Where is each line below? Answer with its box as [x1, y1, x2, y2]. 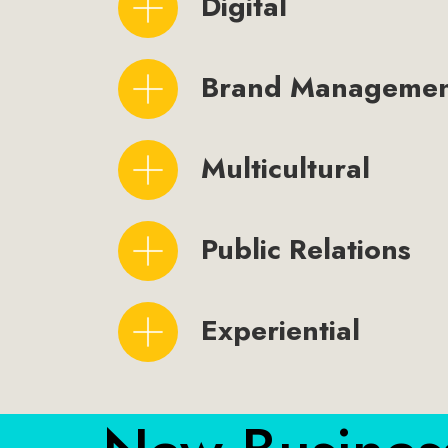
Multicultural [201, 148, 370, 190]
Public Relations [201, 229, 411, 271]
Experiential [201, 310, 360, 352]
